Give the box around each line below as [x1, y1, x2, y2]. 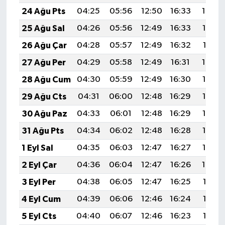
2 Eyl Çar [21, 160, 57, 169]
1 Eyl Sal [21, 143, 53, 152]
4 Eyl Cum [21, 194, 61, 203]
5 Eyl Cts [21, 211, 56, 220]
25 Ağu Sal [21, 24, 65, 33]
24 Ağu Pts [21, 7, 65, 16]
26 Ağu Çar [21, 41, 67, 50]
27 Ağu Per [21, 58, 66, 67]
